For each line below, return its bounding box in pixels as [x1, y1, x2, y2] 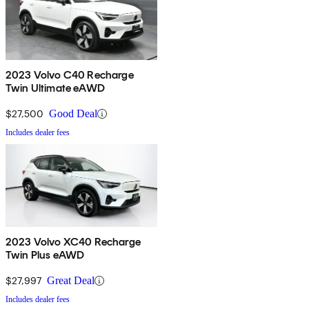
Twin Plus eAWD [6, 248, 85, 262]
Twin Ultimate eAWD [6, 81, 105, 95]
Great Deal [47, 275, 94, 287]
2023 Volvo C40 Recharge [6, 68, 134, 82]
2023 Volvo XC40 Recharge [6, 235, 141, 249]
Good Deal [49, 108, 97, 120]
